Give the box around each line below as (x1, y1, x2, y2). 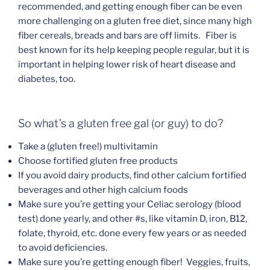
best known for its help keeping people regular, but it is (18, 44, 250, 55)
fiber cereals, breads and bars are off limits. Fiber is (18, 30, 237, 41)
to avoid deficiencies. (18, 242, 107, 253)
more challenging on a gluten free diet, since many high (18, 15, 252, 27)
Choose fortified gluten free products (18, 155, 178, 166)
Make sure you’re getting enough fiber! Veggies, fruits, (18, 256, 250, 268)
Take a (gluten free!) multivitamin (18, 140, 158, 152)
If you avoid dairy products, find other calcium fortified (18, 169, 246, 181)
